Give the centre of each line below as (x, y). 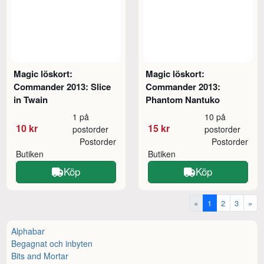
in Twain (31, 99)
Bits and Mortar (40, 255)
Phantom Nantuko (183, 99)
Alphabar (28, 231)
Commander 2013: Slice (62, 86)
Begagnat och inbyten (52, 243)
